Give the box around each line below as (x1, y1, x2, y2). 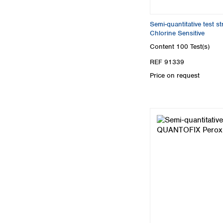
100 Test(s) (176, 42, 210, 51)
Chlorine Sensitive (150, 28, 205, 37)
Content (150, 42, 176, 51)
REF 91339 (150, 58, 184, 67)
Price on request (150, 71, 200, 80)
